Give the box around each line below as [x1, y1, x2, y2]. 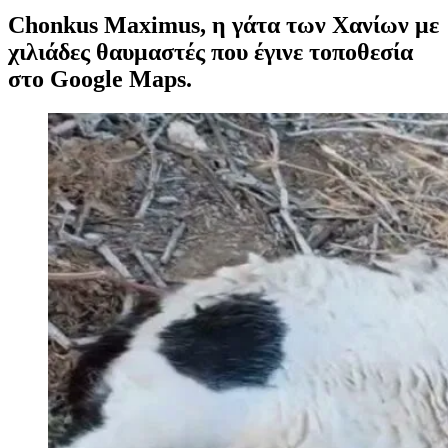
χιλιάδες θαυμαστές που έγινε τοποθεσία [8, 38, 413, 65]
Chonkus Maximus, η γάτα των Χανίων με [8, 11, 439, 38]
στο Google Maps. [8, 65, 192, 92]
